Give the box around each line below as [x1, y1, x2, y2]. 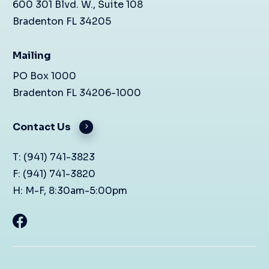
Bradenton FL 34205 [13, 15, 112, 28]
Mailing [13, 49, 52, 62]
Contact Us [13, 121, 71, 134]
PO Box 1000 [13, 70, 77, 83]
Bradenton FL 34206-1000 [13, 86, 142, 100]
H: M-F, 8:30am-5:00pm [13, 184, 128, 198]
